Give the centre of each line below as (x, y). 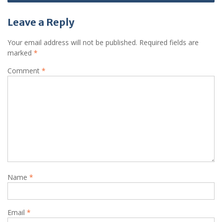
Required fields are (169, 42)
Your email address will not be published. (72, 42)
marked (21, 53)
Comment (25, 70)
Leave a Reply (41, 22)
